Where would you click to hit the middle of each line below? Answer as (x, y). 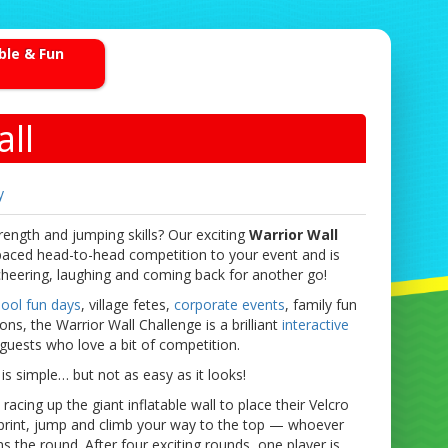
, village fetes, (127, 305)
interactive (315, 325)
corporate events (229, 305)
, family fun (320, 305)
